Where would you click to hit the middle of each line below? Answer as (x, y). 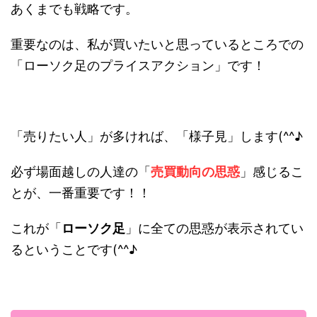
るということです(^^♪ (74, 250)
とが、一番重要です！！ (81, 193)
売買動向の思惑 (195, 172)
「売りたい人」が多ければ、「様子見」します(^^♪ (157, 137)
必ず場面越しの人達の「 (81, 172)
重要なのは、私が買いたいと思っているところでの (157, 45)
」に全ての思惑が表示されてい (214, 229)
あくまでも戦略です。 (74, 9)
